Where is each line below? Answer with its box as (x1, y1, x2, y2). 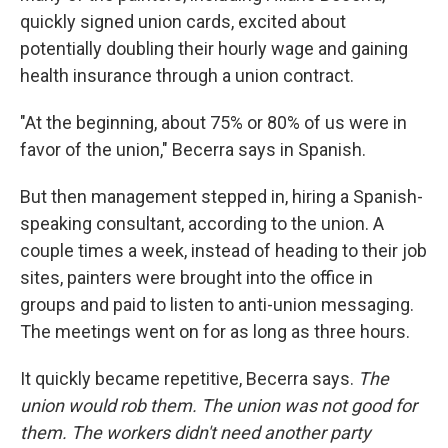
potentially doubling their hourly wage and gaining (20, 38, 408, 59)
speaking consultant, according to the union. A (20, 213, 384, 234)
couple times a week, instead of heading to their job (20, 240, 427, 261)
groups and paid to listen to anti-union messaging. (20, 294, 414, 315)
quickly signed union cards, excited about (20, 11, 346, 32)
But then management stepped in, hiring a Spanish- (20, 186, 423, 207)
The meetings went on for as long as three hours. (20, 321, 410, 342)
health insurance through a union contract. (20, 65, 354, 86)
